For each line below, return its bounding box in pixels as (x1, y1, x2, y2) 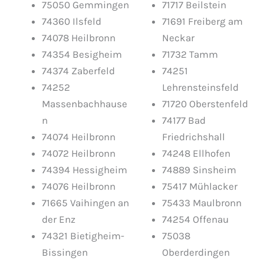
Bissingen (42, 246, 88, 259)
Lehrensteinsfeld (162, 81, 239, 94)
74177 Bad (162, 114, 206, 127)
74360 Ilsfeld (42, 15, 101, 28)
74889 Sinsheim (162, 164, 236, 176)
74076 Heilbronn (42, 180, 115, 193)
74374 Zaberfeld (42, 65, 115, 77)
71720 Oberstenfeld (162, 98, 248, 110)
